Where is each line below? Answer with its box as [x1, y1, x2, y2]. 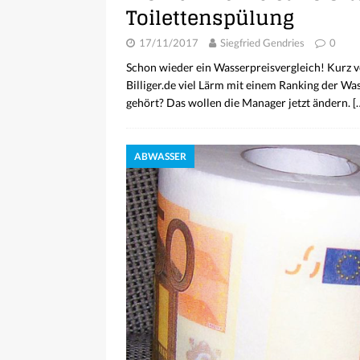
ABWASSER [134, 150, 186, 163]
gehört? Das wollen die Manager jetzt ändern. [126, 96, 353, 110]
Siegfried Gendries [220, 36, 305, 50]
